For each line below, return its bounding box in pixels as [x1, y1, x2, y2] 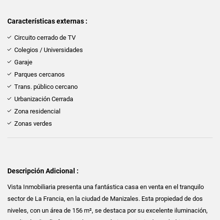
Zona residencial [14, 107, 60, 115]
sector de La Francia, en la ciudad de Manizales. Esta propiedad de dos [7, 194, 203, 202]
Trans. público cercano [14, 82, 78, 90]
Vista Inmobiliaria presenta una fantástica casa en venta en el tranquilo [7, 183, 204, 191]
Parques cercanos [14, 70, 65, 78]
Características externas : [7, 17, 87, 25]
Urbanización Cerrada [14, 95, 73, 103]
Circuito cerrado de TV [14, 33, 76, 41]
